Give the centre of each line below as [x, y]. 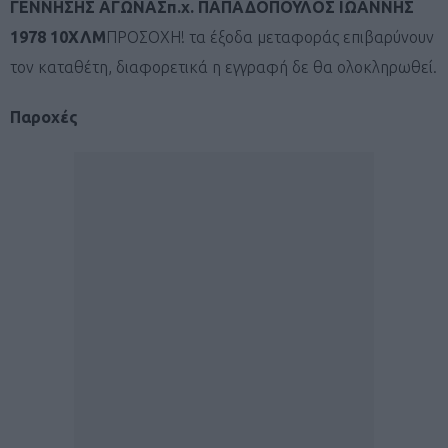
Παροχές [44, 116]
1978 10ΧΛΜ [58, 36]
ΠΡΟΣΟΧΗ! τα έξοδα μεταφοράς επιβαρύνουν [270, 36]
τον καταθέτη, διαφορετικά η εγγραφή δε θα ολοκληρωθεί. [223, 66]
